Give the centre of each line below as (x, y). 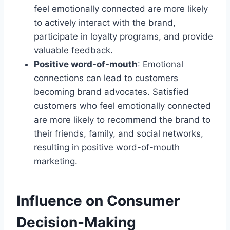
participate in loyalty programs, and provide (123, 36)
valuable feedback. (73, 50)
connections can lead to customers (106, 78)
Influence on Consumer (98, 200)
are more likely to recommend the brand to (122, 119)
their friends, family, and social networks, (119, 133)
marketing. (56, 161)
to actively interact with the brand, (105, 22)
